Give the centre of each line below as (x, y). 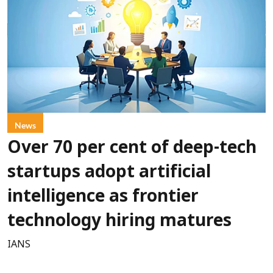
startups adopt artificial (109, 173)
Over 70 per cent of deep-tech (132, 148)
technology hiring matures (119, 222)
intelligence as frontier (103, 197)
